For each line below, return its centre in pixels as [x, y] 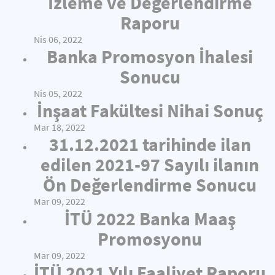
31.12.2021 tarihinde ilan [150, 144]
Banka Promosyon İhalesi [150, 56]
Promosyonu [150, 239]
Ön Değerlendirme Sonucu [150, 185]
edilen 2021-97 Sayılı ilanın [150, 165]
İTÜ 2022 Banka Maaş [150, 219]
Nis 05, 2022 [58, 94]
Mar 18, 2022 [60, 127]
